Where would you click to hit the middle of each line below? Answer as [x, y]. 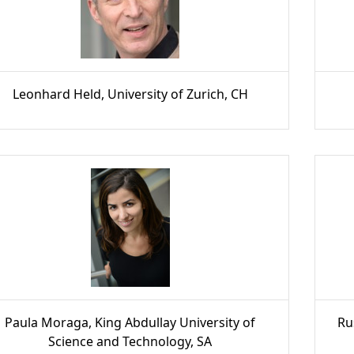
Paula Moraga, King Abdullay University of [130, 322]
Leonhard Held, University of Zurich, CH [130, 94]
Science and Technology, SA [130, 341]
